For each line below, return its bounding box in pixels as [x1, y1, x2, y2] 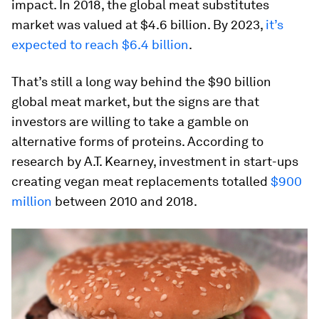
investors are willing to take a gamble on [11, 114, 249, 130]
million [11, 194, 52, 209]
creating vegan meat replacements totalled [11, 174, 271, 189]
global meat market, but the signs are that [11, 94, 259, 110]
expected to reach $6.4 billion [11, 37, 189, 53]
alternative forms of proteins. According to [11, 134, 263, 150]
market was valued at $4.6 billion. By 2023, [11, 17, 266, 33]
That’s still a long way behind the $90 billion [11, 74, 271, 90]
